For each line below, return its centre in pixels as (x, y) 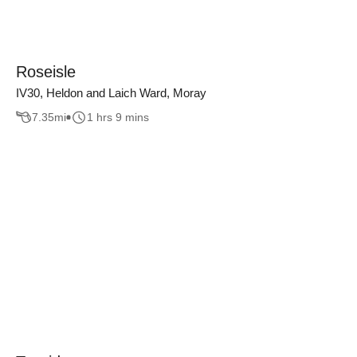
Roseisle (46, 71)
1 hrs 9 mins (118, 118)
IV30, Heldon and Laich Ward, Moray (111, 92)
